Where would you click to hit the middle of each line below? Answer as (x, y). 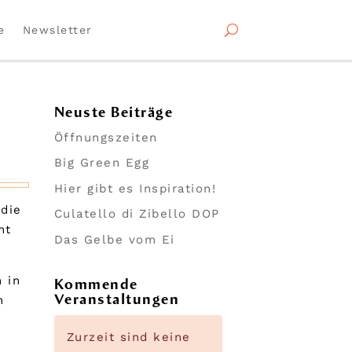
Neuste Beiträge (114, 112)
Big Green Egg (102, 163)
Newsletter (57, 30)
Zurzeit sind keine (128, 337)
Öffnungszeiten (106, 137)
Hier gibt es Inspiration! (135, 188)
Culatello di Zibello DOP (137, 214)
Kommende (96, 285)
